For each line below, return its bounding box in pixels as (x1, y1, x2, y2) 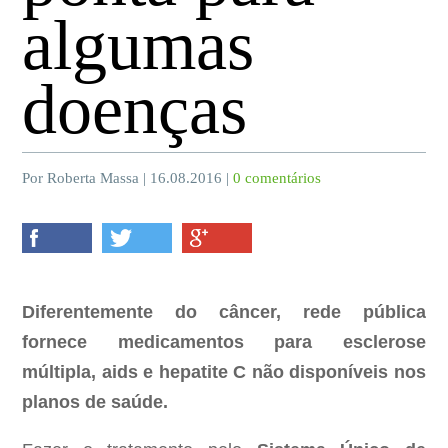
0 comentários (233, 170, 322, 187)
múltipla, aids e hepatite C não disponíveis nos (22, 362, 426, 383)
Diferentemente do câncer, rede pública (22, 302, 426, 323)
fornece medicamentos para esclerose (22, 332, 426, 353)
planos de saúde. (22, 392, 169, 413)
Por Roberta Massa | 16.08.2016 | (22, 170, 234, 187)
